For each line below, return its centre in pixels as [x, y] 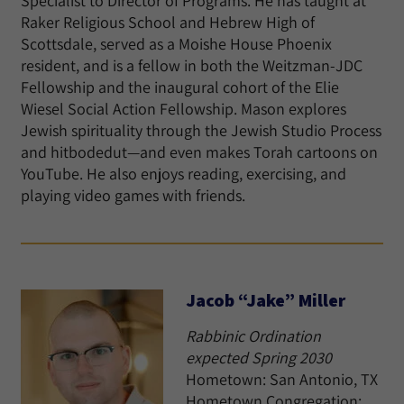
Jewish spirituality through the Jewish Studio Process [201, 130]
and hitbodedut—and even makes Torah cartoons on [199, 152]
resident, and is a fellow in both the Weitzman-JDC [192, 65]
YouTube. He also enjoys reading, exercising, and [184, 174]
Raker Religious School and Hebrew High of [168, 22]
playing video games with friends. [133, 195]
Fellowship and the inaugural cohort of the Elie [180, 87]
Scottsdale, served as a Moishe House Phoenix [176, 44]
